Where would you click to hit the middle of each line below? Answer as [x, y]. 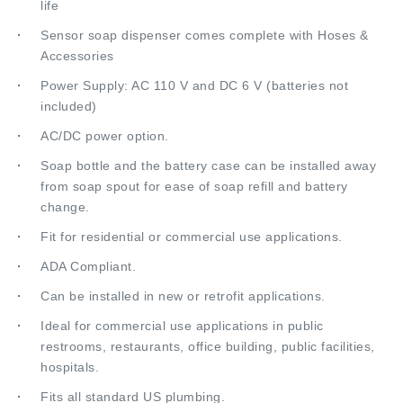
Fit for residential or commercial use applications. [192, 206]
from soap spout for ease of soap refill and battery [194, 156]
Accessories [77, 26]
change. [65, 177]
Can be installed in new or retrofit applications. [183, 266]
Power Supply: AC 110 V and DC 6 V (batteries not [194, 55]
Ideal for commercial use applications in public [182, 296]
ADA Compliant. [88, 236]
